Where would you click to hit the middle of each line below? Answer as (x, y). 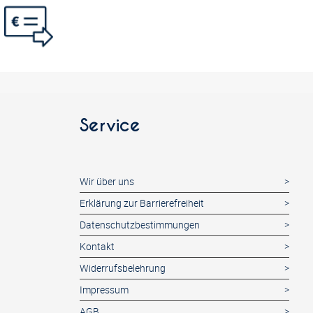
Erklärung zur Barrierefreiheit (142, 203)
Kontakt (97, 247)
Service (110, 126)
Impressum (104, 290)
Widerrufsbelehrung (123, 268)
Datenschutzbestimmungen (140, 225)
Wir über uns (107, 182)
